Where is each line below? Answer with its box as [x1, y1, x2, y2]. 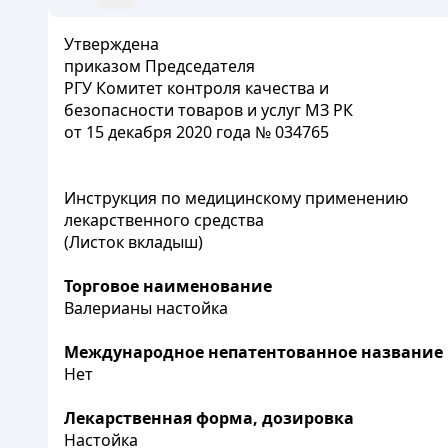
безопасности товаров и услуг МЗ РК [64, 99, 353, 121]
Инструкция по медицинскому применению [64, 187, 408, 209]
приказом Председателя [64, 55, 255, 77]
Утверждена [64, 33, 159, 55]
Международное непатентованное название [64, 341, 443, 363]
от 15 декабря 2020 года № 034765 [64, 121, 329, 143]
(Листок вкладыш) [64, 231, 203, 253]
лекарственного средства [64, 209, 264, 231]
